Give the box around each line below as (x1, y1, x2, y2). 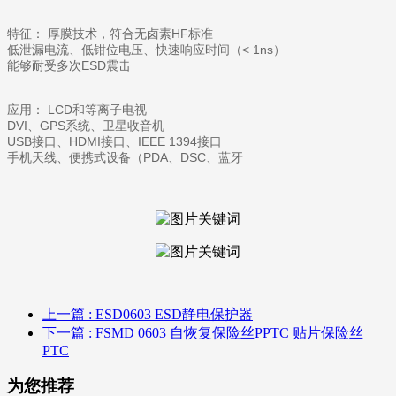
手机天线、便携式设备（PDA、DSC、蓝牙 (7, 149, 243, 164)
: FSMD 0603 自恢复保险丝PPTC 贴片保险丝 (88, 324, 363, 340)
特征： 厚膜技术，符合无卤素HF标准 (7, 26, 213, 41)
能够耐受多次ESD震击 (7, 57, 131, 72)
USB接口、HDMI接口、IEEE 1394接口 (7, 133, 222, 148)
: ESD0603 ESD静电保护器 (88, 306, 253, 322)
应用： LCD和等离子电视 (7, 102, 147, 117)
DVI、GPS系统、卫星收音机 (7, 118, 164, 133)
